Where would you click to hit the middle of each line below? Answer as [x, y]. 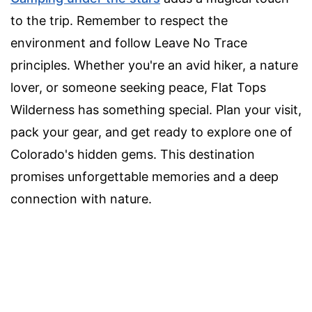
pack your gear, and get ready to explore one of [151, 132]
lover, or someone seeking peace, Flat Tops [138, 87]
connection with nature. [81, 198]
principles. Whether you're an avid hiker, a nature [154, 65]
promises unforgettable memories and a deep [145, 176]
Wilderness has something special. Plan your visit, [156, 109]
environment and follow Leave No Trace [129, 42]
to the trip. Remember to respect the [119, 20]
